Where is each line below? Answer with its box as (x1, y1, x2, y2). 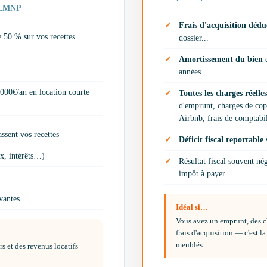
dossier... (179, 33, 209, 43)
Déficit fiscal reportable (179, 135, 263, 145)
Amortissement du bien (179, 55, 263, 64)
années (179, 67, 201, 77)
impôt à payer (179, 169, 225, 179)
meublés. (176, 240, 204, 250)
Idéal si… (176, 203, 208, 212)
